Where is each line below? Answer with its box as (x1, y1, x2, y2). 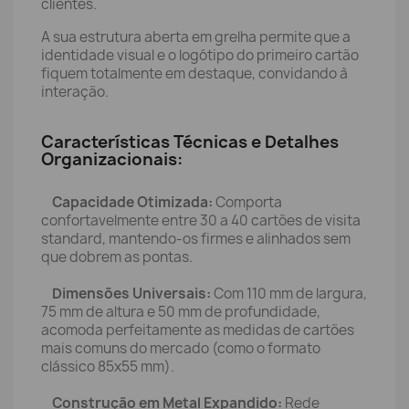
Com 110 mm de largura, (211, 284, 367, 303)
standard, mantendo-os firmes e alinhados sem (41, 229, 351, 248)
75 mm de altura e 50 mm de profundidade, (41, 302, 320, 321)
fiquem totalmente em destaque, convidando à (41, 64, 348, 83)
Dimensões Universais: (49, 284, 211, 303)
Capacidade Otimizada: (52, 193, 213, 212)
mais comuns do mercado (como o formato (41, 339, 320, 358)
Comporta (213, 193, 282, 212)
